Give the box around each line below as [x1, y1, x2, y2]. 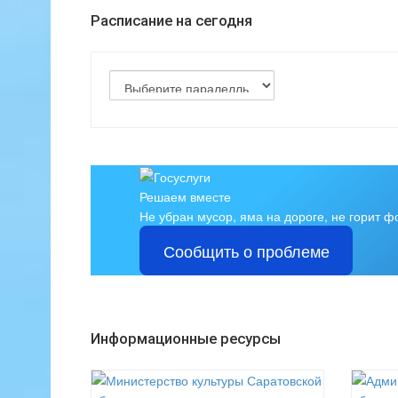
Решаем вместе [139, 187, 231, 206]
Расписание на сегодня [91, 12, 252, 29]
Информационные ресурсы [91, 330, 281, 348]
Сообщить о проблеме [163, 239, 330, 263]
